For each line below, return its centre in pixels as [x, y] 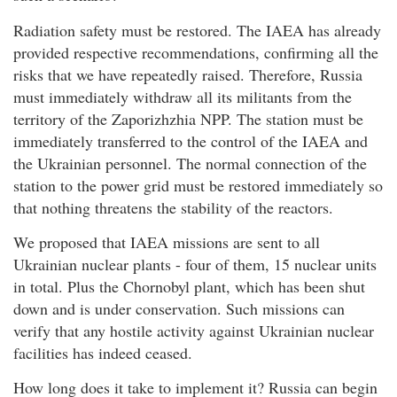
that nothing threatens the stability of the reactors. [173, 207]
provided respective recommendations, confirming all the [196, 52]
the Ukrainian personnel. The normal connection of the [190, 163]
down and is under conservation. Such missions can [179, 308]
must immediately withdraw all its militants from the [183, 96]
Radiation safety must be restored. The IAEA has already [197, 30]
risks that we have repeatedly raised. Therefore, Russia [188, 74]
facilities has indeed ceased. [103, 352]
